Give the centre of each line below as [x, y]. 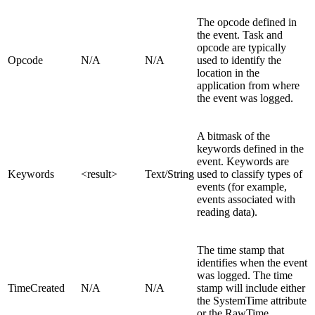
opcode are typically [242, 48]
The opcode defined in [247, 22]
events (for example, [242, 187]
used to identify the [239, 60]
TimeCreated [36, 288]
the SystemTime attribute [252, 301]
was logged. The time [245, 276]
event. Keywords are [243, 162]
